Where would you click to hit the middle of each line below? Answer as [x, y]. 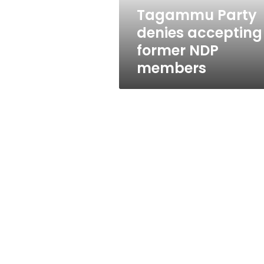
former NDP [178, 50]
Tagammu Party [197, 15]
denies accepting [199, 33]
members [171, 68]
